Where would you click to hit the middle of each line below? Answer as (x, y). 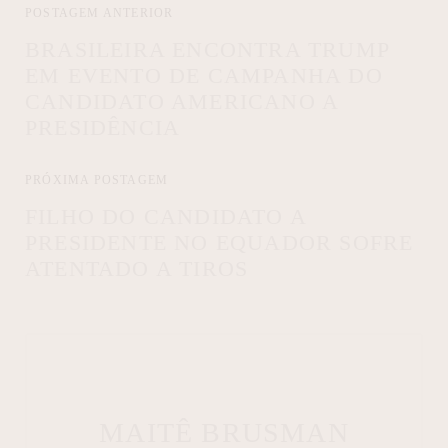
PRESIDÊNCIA (103, 128)
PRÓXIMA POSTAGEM (97, 180)
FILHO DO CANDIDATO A (165, 217)
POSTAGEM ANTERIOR (99, 13)
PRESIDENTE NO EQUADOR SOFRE (219, 243)
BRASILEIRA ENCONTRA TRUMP (207, 50)
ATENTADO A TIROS (137, 269)
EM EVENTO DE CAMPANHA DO (204, 76)
